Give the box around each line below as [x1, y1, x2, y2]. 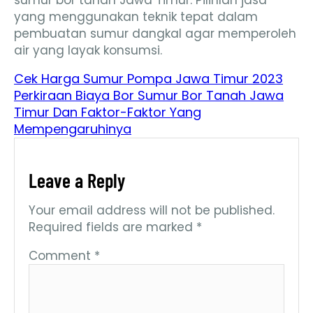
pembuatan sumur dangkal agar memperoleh [14, 25, 296, 43]
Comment [29, 247, 94, 265]
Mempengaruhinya [14, 120, 131, 138]
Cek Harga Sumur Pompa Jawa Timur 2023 [14, 70, 283, 88]
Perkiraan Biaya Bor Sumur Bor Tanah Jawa [14, 87, 284, 105]
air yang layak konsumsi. [14, 42, 162, 59]
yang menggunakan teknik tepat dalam [14, 8, 258, 26]
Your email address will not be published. [29, 202, 275, 219]
